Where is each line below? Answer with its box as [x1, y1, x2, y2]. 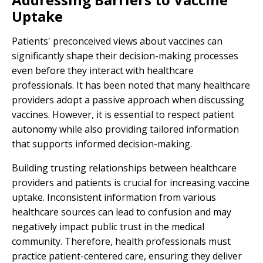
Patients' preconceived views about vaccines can [12, 35, 222, 48]
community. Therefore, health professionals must [12, 235, 231, 248]
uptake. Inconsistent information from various [12, 191, 216, 204]
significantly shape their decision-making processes [12, 49, 238, 62]
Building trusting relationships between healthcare [12, 161, 237, 174]
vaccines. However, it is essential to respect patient [12, 108, 234, 121]
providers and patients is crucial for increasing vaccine [12, 176, 249, 189]
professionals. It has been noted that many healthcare [12, 79, 250, 92]
